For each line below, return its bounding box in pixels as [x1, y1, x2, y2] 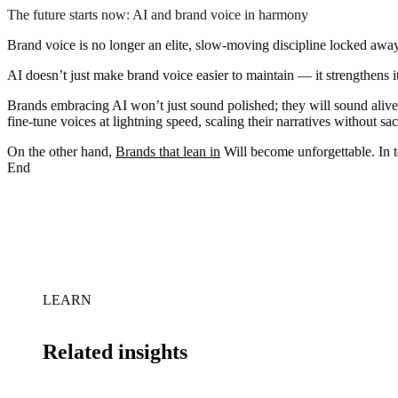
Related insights [43, 339, 187, 363]
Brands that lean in [115, 143, 220, 159]
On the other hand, [7, 143, 115, 159]
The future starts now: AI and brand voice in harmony [7, 6, 308, 22]
